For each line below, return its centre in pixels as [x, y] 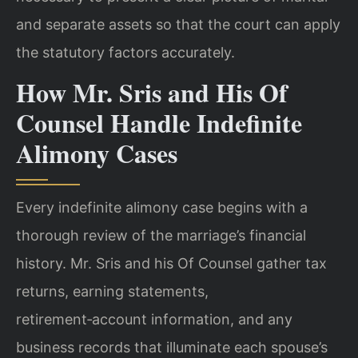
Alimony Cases [97, 153]
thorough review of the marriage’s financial [161, 236]
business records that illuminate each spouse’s [172, 348]
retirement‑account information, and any [154, 320]
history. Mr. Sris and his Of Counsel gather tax [171, 264]
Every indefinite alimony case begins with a [162, 208]
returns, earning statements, [112, 292]
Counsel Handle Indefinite [159, 123]
